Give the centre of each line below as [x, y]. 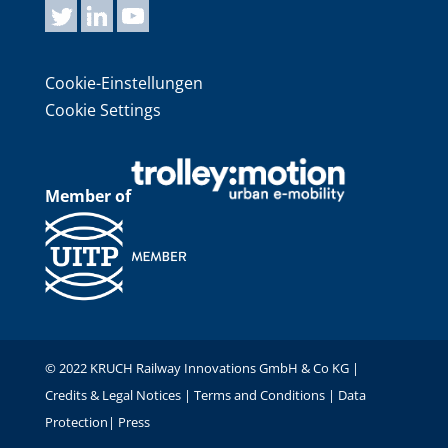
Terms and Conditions [259, 394]
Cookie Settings [102, 110]
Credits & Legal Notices [114, 394]
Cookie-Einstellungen [123, 83]
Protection [76, 421]
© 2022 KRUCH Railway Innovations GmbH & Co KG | [201, 367]
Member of [87, 196]
